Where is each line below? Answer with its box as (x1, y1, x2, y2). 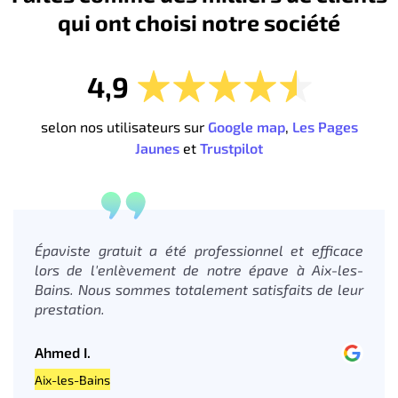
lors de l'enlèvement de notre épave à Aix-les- (35, 260, 363, 278)
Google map (207, 117, 285, 135)
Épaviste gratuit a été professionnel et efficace (35, 241, 363, 259)
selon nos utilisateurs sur (40, 117, 208, 135)
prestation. (35, 299, 105, 317)
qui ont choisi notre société (58, 8, 340, 36)
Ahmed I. (35, 344, 91, 362)
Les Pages (291, 117, 358, 135)
